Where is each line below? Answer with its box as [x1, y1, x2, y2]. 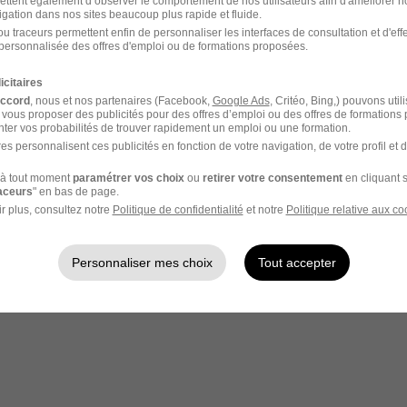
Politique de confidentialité [112, 203, 243, 216]
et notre [243, 203, 286, 216]
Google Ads [212, 94, 270, 107]
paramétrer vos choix [72, 171, 184, 184]
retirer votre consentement [202, 171, 342, 184]
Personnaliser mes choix [71, 254, 213, 270]
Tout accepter [257, 254, 336, 270]
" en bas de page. [32, 184, 119, 198]
